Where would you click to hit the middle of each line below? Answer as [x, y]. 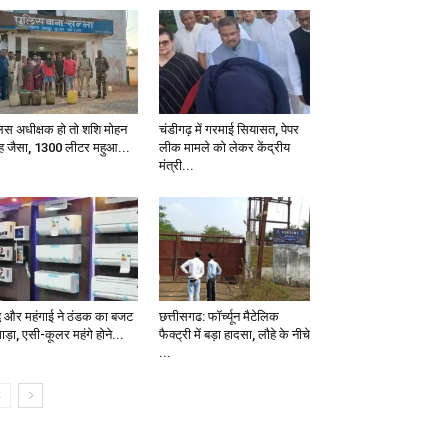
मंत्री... [176, 166]
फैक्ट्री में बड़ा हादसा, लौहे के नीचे [234, 335]
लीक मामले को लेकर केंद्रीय [224, 148]
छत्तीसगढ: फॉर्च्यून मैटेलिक [218, 317]
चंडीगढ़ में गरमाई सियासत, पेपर [228, 130]
